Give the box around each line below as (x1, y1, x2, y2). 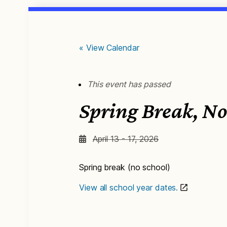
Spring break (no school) (79, 162, 170, 172)
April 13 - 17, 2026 (93, 134, 159, 144)
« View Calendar (79, 43, 139, 53)
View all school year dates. (79, 182, 178, 193)
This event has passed (87, 79, 171, 89)
